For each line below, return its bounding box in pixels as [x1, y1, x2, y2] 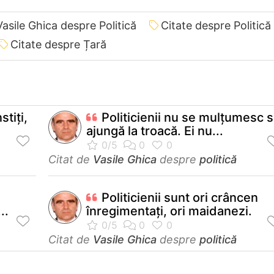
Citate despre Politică [161, 18, 271, 32]
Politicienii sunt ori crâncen [102, 190, 258, 205]
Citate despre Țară [10, 37, 106, 51]
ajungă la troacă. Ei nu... [86, 123, 223, 138]
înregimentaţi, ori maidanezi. [86, 203, 252, 218]
